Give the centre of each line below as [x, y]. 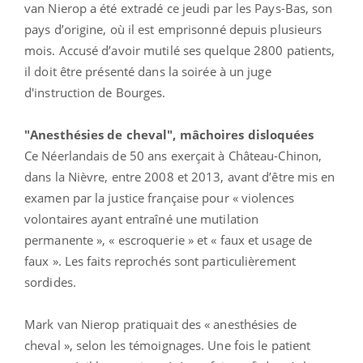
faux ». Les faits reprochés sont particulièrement [160, 261]
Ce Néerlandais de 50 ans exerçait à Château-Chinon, [173, 155]
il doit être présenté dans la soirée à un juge [148, 71]
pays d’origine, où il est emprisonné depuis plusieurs [173, 29]
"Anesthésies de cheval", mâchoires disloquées [169, 134]
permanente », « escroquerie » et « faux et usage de [169, 239]
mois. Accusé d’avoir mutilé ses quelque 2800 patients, [180, 50]
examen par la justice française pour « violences [159, 197]
